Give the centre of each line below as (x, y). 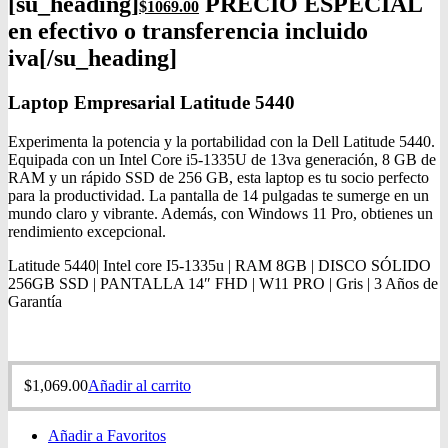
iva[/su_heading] (92, 58)
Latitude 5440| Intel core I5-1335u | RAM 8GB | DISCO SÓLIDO (219, 265)
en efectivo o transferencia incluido (188, 31)
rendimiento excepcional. (87, 231)
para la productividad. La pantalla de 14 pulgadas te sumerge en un (218, 195)
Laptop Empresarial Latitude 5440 (151, 102)
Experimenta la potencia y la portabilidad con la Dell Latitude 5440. (221, 141)
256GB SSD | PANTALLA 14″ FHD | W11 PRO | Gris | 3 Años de (223, 283)
